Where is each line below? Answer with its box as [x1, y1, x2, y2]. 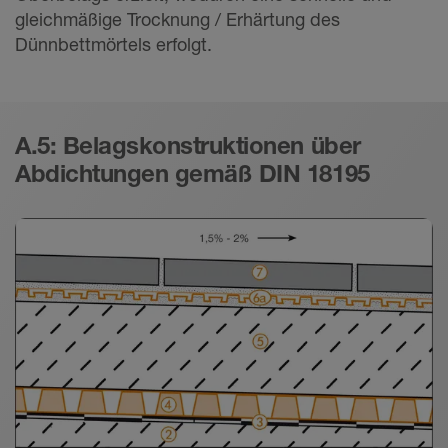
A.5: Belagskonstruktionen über [15, 131, 361, 161]
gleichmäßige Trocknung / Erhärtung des [15, 8, 340, 31]
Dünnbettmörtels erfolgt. [15, 33, 212, 56]
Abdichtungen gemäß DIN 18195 [15, 159, 370, 189]
